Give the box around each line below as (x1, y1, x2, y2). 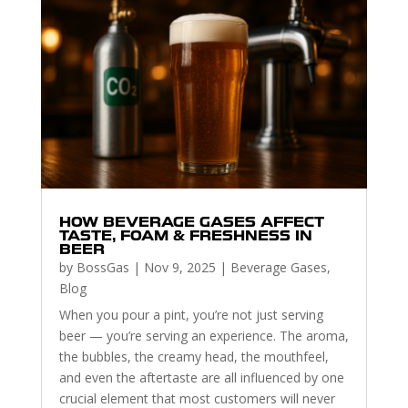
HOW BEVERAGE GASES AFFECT (58, 214, 324, 231)
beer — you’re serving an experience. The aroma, (58, 327, 349, 345)
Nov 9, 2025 (143, 259, 216, 277)
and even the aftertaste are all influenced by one (58, 369, 344, 387)
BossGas (76, 259, 129, 277)
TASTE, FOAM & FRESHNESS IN (58, 228, 312, 245)
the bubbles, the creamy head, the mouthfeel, (58, 348, 329, 366)
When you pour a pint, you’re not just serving (58, 306, 323, 324)
